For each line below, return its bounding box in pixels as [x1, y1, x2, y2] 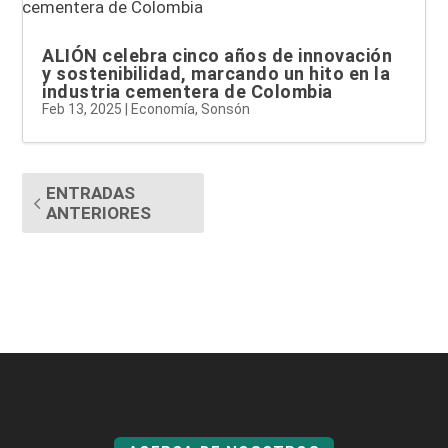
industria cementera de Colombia [42, 80, 333, 102]
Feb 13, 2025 [42, 100, 123, 117]
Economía [131, 100, 196, 117]
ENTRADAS [46, 182, 136, 203]
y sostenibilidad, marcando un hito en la [42, 62, 391, 84]
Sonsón [201, 100, 251, 117]
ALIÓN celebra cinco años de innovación [42, 44, 393, 66]
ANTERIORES [46, 202, 152, 223]
